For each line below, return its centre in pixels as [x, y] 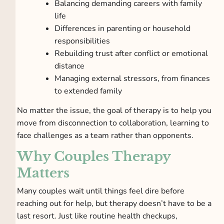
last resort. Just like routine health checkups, [97, 216]
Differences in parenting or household [123, 29]
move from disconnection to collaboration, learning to [113, 123]
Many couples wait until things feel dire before [100, 191]
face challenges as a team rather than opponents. [105, 135]
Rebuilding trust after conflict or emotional [131, 54]
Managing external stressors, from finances [132, 79]
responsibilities [83, 41]
